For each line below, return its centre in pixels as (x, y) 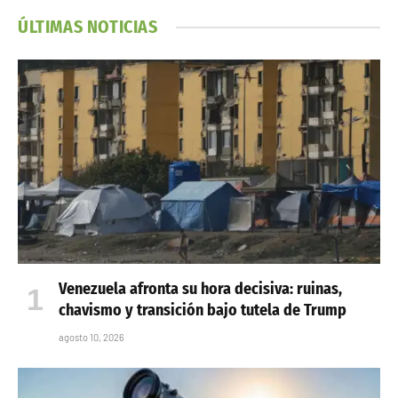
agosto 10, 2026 (92, 337)
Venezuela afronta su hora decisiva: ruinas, (200, 288)
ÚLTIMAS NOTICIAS (88, 27)
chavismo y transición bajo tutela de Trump (203, 310)
